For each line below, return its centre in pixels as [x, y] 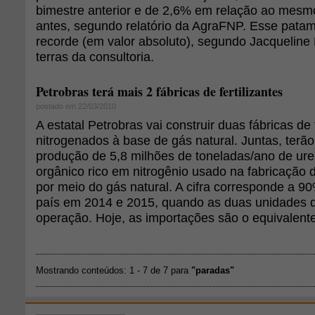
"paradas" [213, 270]
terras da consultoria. [95, 57]
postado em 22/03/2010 [76, 106]
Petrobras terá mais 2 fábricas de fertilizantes [159, 91]
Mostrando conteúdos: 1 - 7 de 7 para [114, 270]
